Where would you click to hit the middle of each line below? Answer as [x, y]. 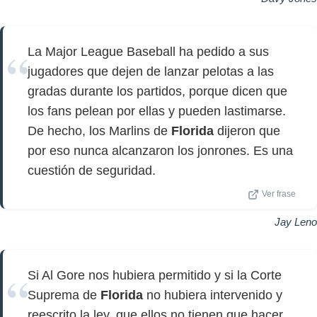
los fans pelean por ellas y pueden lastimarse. [157, 111]
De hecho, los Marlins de [99, 131]
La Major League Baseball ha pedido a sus [148, 52]
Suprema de [64, 295]
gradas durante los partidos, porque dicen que [157, 91]
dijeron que [247, 131]
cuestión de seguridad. [92, 171]
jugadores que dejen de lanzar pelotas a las [151, 71]
